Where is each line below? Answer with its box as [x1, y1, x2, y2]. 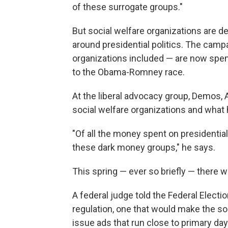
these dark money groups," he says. [72, 142, 215, 153]
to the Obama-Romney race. [72, 67, 185, 77]
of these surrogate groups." [72, 2, 183, 12]
